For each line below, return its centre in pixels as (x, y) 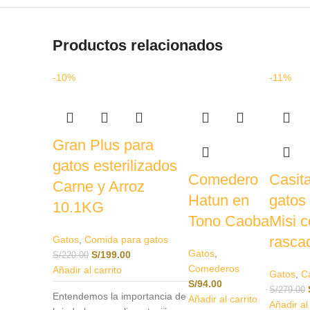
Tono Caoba (229, 221)
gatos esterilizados (115, 165)
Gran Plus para (103, 145)
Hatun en (219, 200)
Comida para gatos (126, 239)
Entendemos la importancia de (119, 296)
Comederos (214, 268)
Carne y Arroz (99, 186)
